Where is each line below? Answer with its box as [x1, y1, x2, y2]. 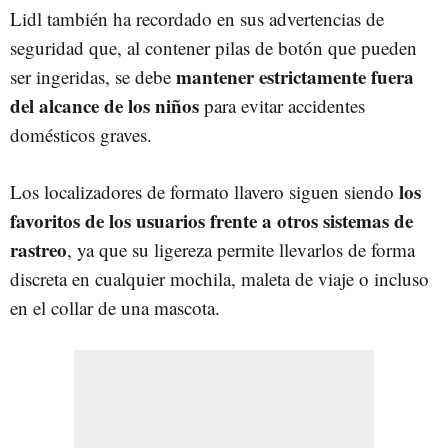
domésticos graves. [10, 121, 152, 147]
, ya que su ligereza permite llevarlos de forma [67, 236, 415, 262]
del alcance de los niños [10, 91, 199, 119]
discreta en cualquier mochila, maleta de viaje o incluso [10, 265, 429, 291]
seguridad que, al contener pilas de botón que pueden [10, 34, 417, 60]
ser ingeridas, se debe [10, 63, 176, 89]
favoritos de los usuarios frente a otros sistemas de [10, 206, 413, 234]
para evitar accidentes [199, 92, 365, 118]
